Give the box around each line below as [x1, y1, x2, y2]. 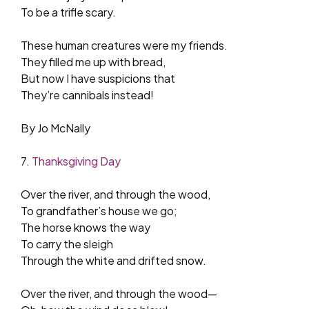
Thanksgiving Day [32, 153, 121, 168]
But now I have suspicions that [21, 70, 175, 86]
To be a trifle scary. [21, 4, 116, 19]
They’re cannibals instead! [21, 87, 154, 102]
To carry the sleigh [21, 236, 113, 251]
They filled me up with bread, [21, 54, 166, 69]
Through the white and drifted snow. [21, 252, 206, 268]
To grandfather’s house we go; [21, 203, 177, 218]
